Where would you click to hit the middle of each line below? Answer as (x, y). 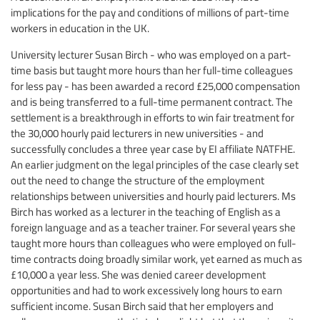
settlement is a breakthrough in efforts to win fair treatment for (152, 117)
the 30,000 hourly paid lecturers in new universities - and (137, 132)
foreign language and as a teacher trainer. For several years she (153, 227)
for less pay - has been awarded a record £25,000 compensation (155, 85)
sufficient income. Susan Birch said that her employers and (142, 305)
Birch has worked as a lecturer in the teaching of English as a (146, 211)
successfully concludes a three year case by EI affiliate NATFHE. (153, 148)
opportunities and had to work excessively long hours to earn (146, 290)
